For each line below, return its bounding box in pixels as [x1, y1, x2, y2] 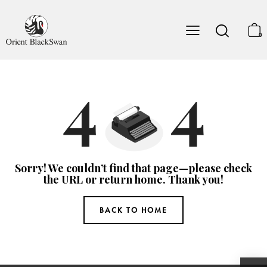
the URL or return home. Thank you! [44, 172, 223, 187]
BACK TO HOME [100, 204, 167, 215]
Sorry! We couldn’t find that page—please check [15, 160, 252, 175]
